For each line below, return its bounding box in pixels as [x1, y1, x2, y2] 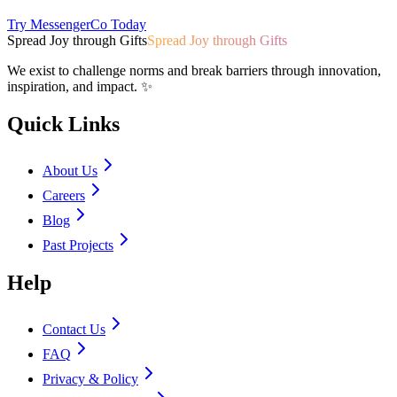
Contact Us [43, 321, 105, 337]
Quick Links [7, 112, 120, 136]
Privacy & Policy [43, 370, 138, 386]
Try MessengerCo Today [7, 16, 146, 32]
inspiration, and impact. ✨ [7, 78, 152, 94]
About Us [43, 162, 97, 178]
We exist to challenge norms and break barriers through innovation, [7, 62, 381, 78]
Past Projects [43, 237, 113, 253]
